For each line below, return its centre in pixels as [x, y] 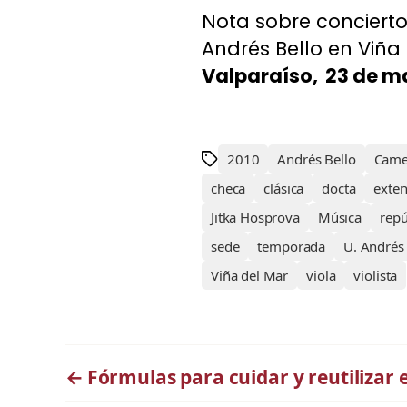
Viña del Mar [250, 275]
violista [376, 275]
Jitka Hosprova [255, 217]
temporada [292, 246]
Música [340, 217]
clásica [284, 188]
